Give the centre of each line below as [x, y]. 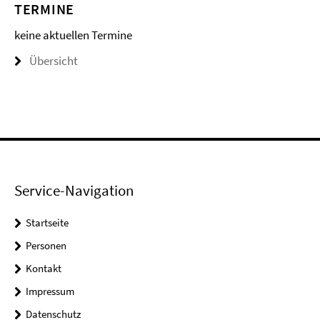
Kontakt [44, 268]
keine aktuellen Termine [73, 35]
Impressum [50, 291]
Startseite [47, 222]
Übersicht [54, 61]
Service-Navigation [74, 190]
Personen [46, 245]
